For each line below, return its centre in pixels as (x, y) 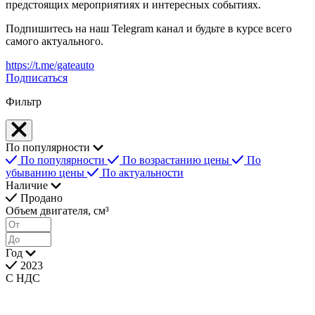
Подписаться (37, 77)
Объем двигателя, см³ (57, 210)
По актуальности (143, 172)
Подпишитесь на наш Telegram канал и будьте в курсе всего (149, 28)
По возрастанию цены (177, 160)
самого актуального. (54, 41)
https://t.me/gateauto (50, 65)
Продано (41, 198)
